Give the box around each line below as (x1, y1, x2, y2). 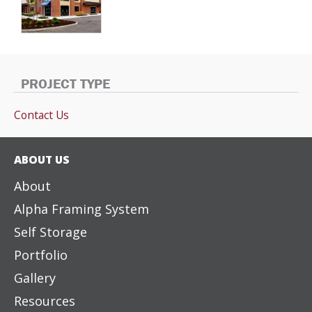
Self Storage (14, 223, 87, 240)
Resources (14, 292, 75, 309)
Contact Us (14, 107, 69, 123)
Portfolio (14, 246, 68, 263)
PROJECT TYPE (21, 74, 110, 92)
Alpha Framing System (14, 200, 149, 217)
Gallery (14, 269, 56, 286)
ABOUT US (14, 151, 70, 167)
